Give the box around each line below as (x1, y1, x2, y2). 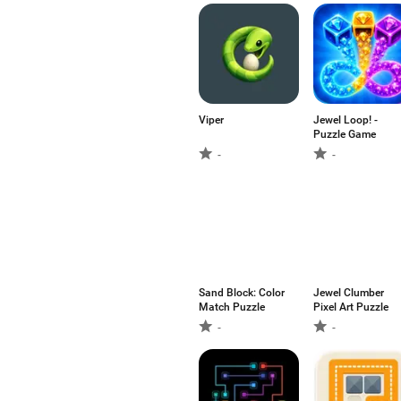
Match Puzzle (199, 301, 265, 313)
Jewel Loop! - (313, 114, 378, 126)
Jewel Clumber (313, 286, 384, 299)
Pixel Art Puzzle (313, 301, 388, 313)
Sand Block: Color (199, 286, 285, 299)
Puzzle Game (313, 128, 376, 141)
